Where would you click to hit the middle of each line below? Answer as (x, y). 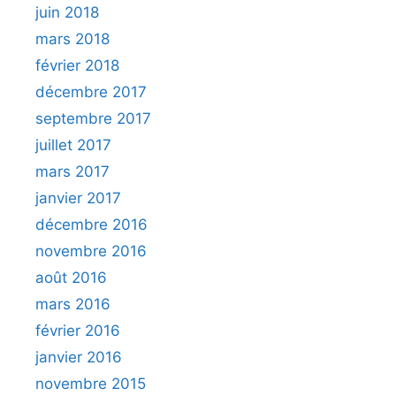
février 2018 (77, 65)
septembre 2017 (93, 118)
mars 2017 (72, 171)
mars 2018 (72, 38)
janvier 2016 (79, 357)
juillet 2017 (73, 145)
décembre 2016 (91, 224)
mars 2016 (73, 304)
